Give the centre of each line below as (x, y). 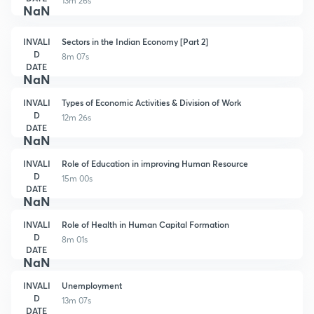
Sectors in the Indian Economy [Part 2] (135, 41)
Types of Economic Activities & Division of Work (151, 102)
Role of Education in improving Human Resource (155, 163)
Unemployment (92, 285)
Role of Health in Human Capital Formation (145, 224)
